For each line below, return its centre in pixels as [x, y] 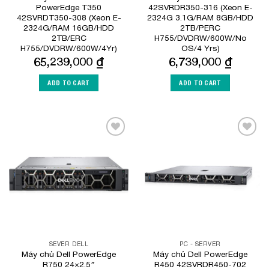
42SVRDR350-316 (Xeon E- [200, 7]
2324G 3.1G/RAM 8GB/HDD [200, 17]
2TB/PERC [200, 27]
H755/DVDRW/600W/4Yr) [69, 48]
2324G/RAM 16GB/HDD [69, 27]
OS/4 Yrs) [200, 48]
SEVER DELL [69, 244]
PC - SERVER [200, 244]
